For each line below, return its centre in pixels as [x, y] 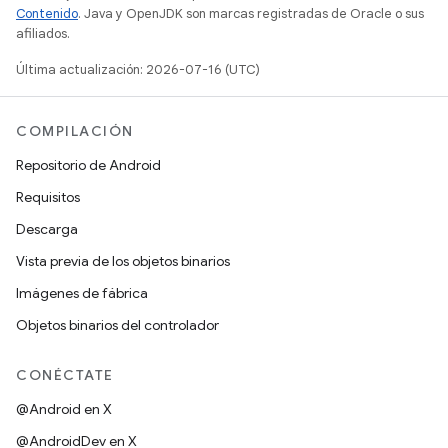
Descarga [47, 229]
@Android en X [64, 409]
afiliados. [43, 33]
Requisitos [48, 197]
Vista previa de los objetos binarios [123, 261]
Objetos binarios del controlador [117, 325]
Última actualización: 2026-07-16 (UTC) [138, 69]
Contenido [47, 13]
